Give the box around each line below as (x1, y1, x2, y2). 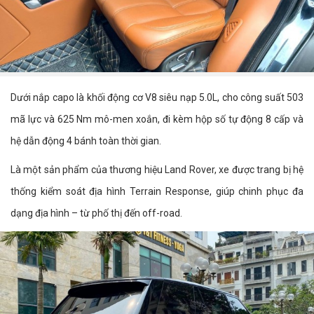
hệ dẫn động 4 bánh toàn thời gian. (11, 135, 161, 146)
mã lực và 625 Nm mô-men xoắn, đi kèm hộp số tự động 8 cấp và (11, 113, 303, 125)
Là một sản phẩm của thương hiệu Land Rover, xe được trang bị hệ (11, 163, 303, 175)
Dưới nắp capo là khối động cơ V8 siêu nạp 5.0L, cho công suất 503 (11, 91, 303, 103)
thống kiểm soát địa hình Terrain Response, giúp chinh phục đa (11, 185, 303, 197)
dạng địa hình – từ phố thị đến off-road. (11, 207, 182, 219)
